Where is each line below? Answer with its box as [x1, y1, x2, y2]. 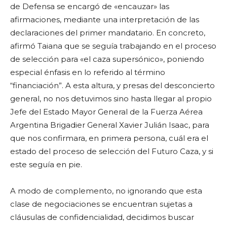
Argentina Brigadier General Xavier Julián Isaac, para [10, 120, 209, 130]
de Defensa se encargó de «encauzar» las [10, 2, 169, 12]
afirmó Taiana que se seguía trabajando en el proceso [10, 41, 216, 51]
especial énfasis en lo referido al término [10, 67, 165, 78]
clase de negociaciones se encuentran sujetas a [10, 199, 193, 209]
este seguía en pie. [10, 160, 82, 170]
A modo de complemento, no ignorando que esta [10, 186, 202, 196]
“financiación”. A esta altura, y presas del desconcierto [10, 81, 215, 91]
